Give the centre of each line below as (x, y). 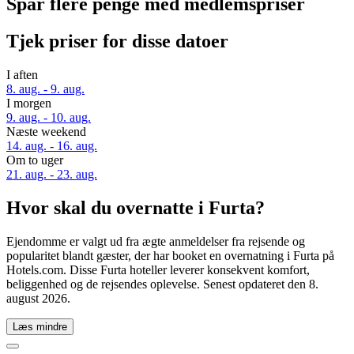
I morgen (29, 104)
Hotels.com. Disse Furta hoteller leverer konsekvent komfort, (158, 269)
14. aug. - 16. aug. (52, 146)
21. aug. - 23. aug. (52, 175)
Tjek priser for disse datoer (117, 41)
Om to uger (35, 160)
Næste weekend (46, 132)
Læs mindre (40, 326)
